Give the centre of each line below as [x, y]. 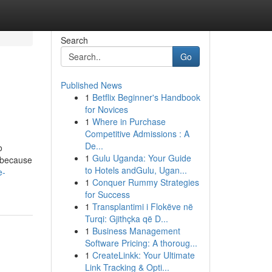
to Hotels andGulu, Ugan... [136, 170]
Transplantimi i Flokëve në [142, 206]
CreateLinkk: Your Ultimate [143, 255]
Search [74, 40]
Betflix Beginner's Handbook [146, 97]
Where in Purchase [129, 121]
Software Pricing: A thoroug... [141, 243]
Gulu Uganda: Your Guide [141, 158]
